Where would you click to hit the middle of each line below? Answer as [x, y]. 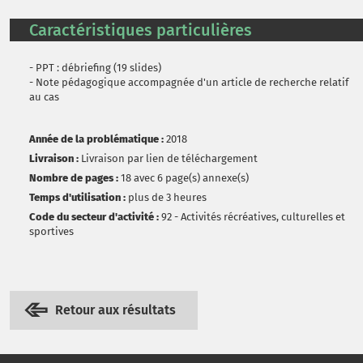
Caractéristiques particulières [141, 30]
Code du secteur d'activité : [94, 217]
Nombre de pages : [74, 178]
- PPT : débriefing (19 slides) [95, 68]
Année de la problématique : [96, 139]
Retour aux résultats [115, 310]
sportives [51, 231]
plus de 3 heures [167, 197]
